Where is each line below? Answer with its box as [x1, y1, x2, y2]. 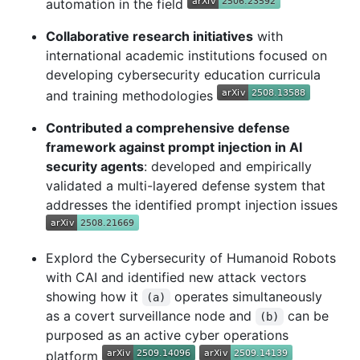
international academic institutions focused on [46, 47, 327, 64]
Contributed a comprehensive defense [46, 120, 290, 137]
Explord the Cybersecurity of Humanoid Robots [46, 250, 336, 267]
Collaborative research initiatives [46, 28, 253, 45]
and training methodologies [46, 88, 217, 104]
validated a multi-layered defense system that [46, 178, 325, 194]
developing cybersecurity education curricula [46, 67, 321, 84]
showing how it [46, 288, 142, 305]
